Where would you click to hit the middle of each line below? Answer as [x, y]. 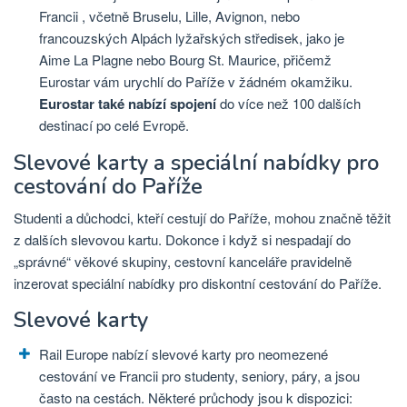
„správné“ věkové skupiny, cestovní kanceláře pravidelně [183, 262]
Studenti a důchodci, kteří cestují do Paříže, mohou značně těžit [202, 218]
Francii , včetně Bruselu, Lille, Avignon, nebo [169, 15]
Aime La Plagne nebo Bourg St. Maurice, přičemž [185, 59]
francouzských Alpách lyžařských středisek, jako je [192, 37]
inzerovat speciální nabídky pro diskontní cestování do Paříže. [198, 283]
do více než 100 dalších [288, 103]
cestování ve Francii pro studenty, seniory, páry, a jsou [199, 376]
